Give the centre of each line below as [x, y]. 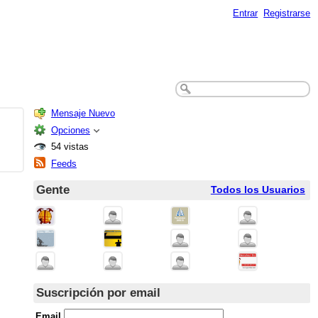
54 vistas [70, 146]
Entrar [246, 13]
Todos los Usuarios [258, 189]
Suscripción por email [98, 293]
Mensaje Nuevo [83, 113]
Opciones [70, 130]
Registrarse [287, 13]
